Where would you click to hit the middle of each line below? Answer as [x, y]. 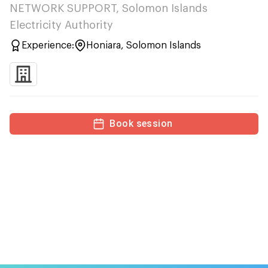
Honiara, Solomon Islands [144, 45]
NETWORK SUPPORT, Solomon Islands [109, 8]
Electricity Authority [61, 25]
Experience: [48, 45]
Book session [141, 124]
